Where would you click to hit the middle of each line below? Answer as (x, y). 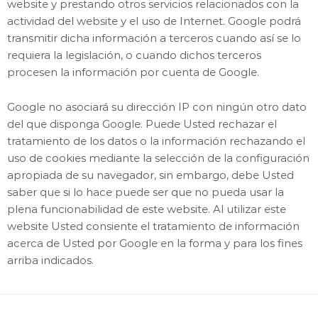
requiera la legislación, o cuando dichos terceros (134, 55)
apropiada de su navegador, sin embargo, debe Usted (150, 175)
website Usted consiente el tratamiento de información (153, 226)
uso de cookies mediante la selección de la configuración (158, 158)
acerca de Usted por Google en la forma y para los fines (155, 243)
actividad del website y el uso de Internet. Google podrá (154, 21)
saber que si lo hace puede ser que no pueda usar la (146, 192)
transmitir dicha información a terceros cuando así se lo (154, 38)
